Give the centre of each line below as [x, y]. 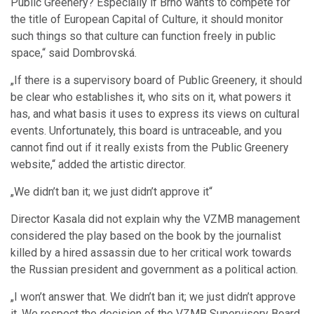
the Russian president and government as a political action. [154, 270]
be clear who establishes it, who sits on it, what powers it [151, 97]
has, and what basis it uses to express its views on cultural [155, 114]
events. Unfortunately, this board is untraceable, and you [146, 131]
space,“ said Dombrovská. [74, 53]
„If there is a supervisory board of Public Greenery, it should [156, 81]
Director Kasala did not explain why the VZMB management [155, 219]
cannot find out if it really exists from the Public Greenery [150, 148]
